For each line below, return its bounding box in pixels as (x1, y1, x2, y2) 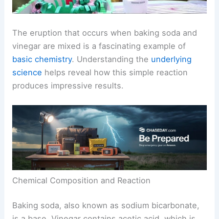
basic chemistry (12, 54, 72, 65)
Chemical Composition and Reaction (12, 175, 151, 185)
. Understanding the (72, 54, 152, 65)
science (12, 67, 43, 78)
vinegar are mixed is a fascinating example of (12, 41, 186, 51)
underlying (151, 54, 192, 65)
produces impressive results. (12, 81, 124, 91)
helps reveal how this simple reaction (42, 67, 188, 78)
